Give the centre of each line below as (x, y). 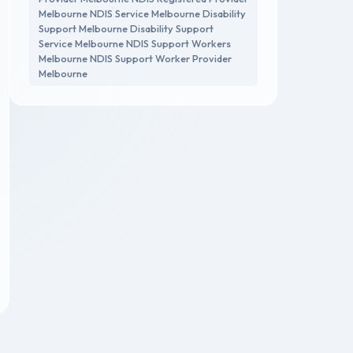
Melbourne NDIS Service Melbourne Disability (142, 13)
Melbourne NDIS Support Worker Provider (135, 58)
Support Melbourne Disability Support (126, 28)
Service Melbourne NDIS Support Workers (135, 43)
